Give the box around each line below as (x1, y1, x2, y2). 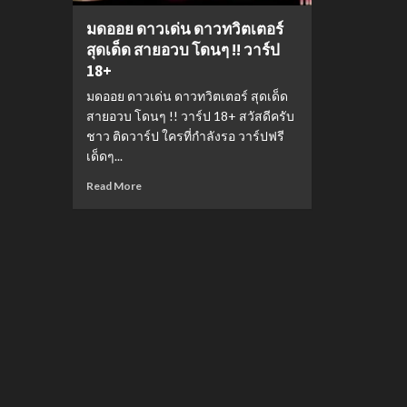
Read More (85, 178, 142, 193)
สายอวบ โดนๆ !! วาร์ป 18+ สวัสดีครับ (85, 107, 294, 124)
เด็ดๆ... (85, 147, 123, 164)
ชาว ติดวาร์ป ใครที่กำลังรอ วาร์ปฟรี (85, 127, 284, 144)
